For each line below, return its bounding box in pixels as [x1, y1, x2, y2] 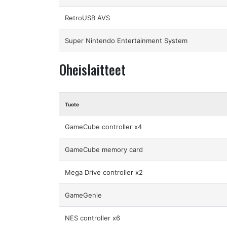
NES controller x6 [65, 214, 121, 222]
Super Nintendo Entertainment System [65, 36, 188, 45]
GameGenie [65, 191, 102, 200]
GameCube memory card [65, 145, 143, 154]
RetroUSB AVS [65, 13, 110, 22]
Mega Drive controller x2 [65, 168, 143, 177]
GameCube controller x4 [65, 123, 142, 131]
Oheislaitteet [59, 59, 126, 80]
